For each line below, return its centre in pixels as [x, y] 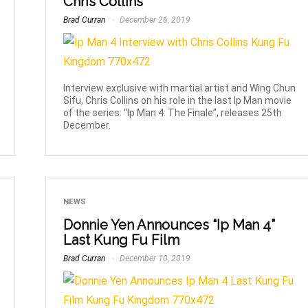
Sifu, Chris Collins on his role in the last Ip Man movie [178, 100]
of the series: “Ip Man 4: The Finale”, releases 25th [173, 112]
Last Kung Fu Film [122, 240]
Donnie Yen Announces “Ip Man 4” [169, 224]
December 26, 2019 [154, 20]
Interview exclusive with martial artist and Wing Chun [180, 88]
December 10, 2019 [154, 258]
